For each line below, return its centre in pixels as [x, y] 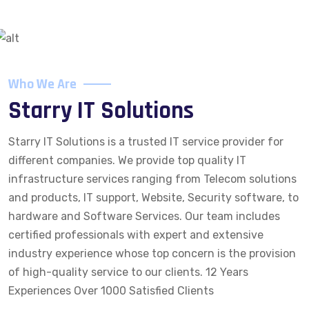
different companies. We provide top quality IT [127, 160]
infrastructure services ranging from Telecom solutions [152, 179]
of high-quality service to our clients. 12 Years [128, 272]
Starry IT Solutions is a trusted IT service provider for [146, 142]
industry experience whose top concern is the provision [152, 253]
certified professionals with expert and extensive [136, 235]
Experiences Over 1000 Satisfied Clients [111, 291]
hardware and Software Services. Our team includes [144, 216]
